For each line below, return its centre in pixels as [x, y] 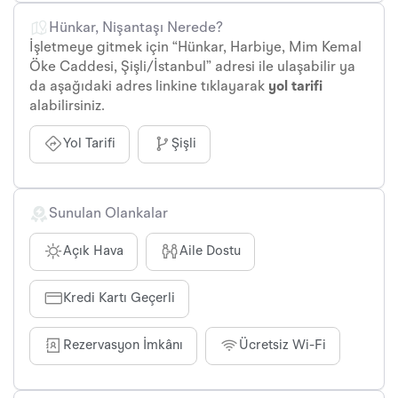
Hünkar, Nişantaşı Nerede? [136, 28]
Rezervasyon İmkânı [123, 346]
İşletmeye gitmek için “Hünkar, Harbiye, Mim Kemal [195, 48]
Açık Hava [93, 251]
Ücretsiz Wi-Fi [283, 346]
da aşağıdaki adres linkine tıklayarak [149, 87]
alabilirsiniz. [67, 106]
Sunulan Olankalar [108, 214]
